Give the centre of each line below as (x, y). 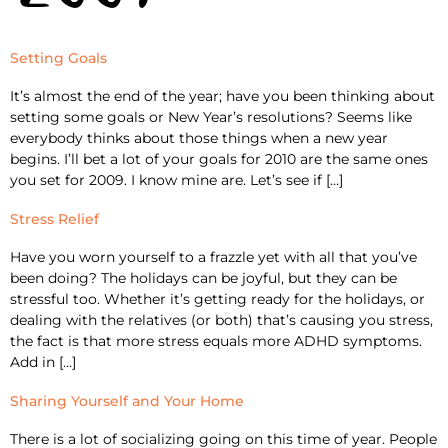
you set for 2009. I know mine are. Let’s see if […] (176, 179)
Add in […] (43, 361)
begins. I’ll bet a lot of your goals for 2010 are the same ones (219, 158)
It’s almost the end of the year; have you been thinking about (222, 95)
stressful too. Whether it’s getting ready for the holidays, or (217, 298)
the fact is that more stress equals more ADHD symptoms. (216, 340)
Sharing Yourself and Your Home (127, 400)
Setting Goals (58, 57)
